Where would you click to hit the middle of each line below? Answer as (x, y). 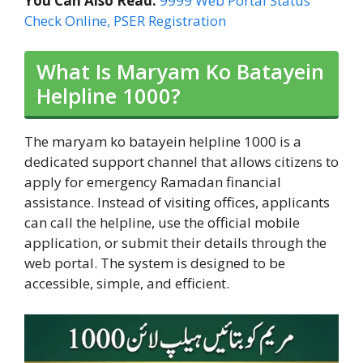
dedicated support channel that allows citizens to (181, 162)
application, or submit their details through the (175, 243)
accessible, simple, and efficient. (127, 284)
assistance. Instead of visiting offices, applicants (177, 203)
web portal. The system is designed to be (155, 263)
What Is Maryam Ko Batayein (180, 72)
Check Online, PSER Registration (125, 20)
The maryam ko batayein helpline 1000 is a (163, 142)
